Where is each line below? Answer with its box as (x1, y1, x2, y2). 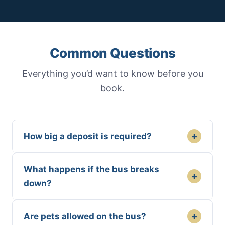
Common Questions (49, 45, 176, 61)
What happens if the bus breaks (24, 164, 159, 174)
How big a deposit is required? (24, 131, 152, 141)
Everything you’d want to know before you (22, 68, 203, 79)
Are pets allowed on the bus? (24, 211, 146, 221)
